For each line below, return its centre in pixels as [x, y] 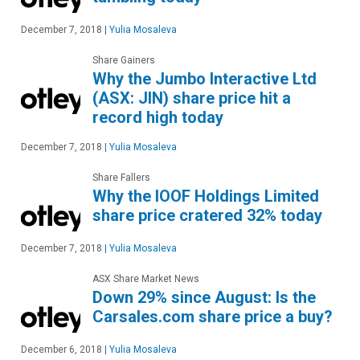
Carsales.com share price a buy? [213, 317]
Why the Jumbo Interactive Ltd [205, 79]
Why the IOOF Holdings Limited [206, 196]
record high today [158, 118]
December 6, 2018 [61, 350]
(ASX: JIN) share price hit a [192, 98]
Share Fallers [121, 178]
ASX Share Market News [146, 279]
